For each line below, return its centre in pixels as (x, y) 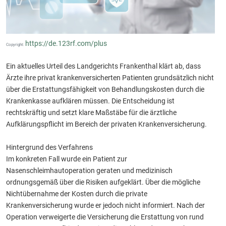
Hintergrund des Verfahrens (49, 148)
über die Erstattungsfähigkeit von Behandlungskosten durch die (105, 90)
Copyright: (16, 45)
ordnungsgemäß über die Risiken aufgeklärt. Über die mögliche (103, 182)
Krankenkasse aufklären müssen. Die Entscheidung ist (90, 101)
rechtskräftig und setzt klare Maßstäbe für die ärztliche (91, 113)
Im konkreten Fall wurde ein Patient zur (67, 159)
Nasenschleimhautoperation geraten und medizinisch (89, 171)
